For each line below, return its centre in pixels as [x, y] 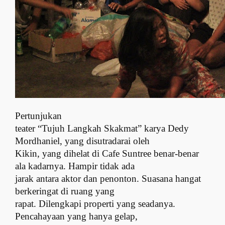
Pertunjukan [39, 116]
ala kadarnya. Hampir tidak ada [75, 166]
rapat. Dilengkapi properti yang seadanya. [95, 203]
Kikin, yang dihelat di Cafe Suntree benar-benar [107, 153]
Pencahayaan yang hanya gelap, [77, 216]
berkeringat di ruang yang [65, 191]
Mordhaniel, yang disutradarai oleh [83, 141]
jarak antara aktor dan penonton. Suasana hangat [108, 178]
